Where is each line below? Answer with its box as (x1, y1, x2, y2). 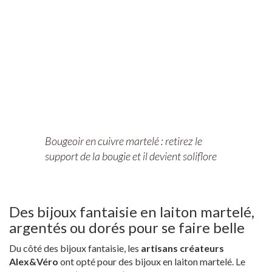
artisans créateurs (141, 242, 224, 254)
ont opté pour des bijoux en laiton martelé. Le (58, 256, 245, 268)
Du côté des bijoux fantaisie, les (9, 242, 141, 254)
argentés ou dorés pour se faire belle (9, 219, 245, 237)
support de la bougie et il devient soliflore (45, 149, 217, 163)
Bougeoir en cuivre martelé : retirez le (45, 134, 202, 148)
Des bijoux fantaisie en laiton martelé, (9, 203, 254, 221)
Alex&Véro (9, 256, 58, 268)
